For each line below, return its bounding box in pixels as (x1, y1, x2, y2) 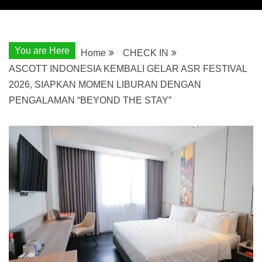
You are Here (15, 45, 70, 56)
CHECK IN (123, 47, 168, 58)
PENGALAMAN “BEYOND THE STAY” (9, 95, 171, 105)
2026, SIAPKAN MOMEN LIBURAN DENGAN (9, 79, 201, 89)
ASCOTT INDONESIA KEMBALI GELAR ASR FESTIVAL (9, 63, 247, 74)
